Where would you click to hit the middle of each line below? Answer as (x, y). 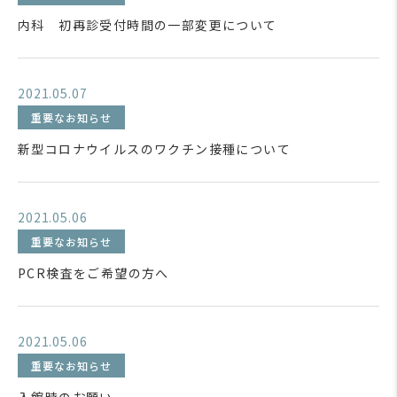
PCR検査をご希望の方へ (93, 273)
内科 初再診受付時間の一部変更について (148, 25)
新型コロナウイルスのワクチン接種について (154, 149)
